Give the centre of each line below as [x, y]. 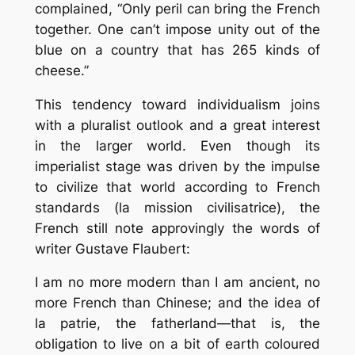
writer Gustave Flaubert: [112, 248]
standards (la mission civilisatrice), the [177, 207]
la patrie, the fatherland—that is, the [177, 324]
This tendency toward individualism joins [177, 104]
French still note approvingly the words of [177, 228]
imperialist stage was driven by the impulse [177, 166]
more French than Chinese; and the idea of [177, 303]
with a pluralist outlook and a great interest [177, 125]
